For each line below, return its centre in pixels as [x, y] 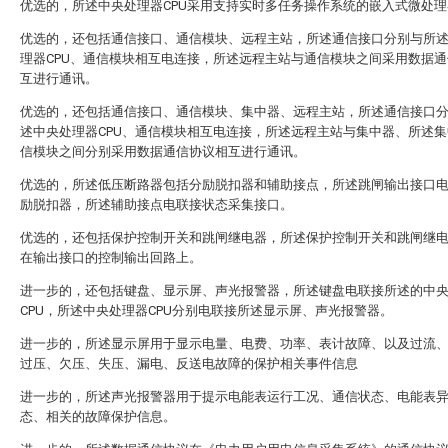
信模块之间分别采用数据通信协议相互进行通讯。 [163, 151]
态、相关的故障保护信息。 [98, 416]
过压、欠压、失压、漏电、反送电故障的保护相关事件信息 [189, 363]
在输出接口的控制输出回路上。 [111, 257]
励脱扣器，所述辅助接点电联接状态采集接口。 [156, 204]
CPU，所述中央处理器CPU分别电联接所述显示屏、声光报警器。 [206, 310]
